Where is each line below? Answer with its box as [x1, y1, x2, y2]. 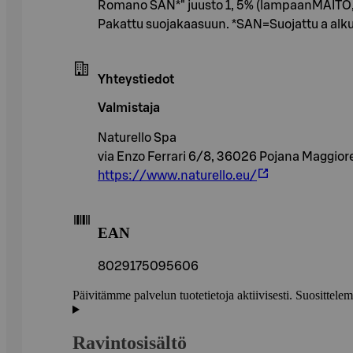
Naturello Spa [98, 131, 176, 144]
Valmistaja [98, 101, 160, 114]
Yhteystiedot [98, 72, 174, 86]
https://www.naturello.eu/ [98, 169, 257, 182]
